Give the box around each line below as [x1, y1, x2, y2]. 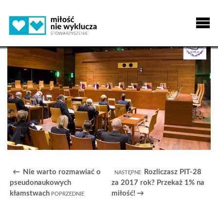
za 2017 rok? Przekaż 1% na [111, 179, 204, 186]
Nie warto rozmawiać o [23, 168, 101, 176]
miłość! [111, 189, 135, 197]
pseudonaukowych [10, 179, 71, 186]
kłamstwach [10, 189, 50, 197]
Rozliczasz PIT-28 [144, 168, 201, 176]
